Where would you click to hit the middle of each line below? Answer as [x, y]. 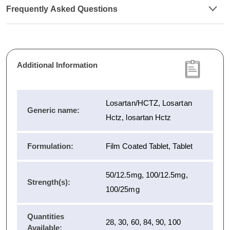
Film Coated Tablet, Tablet [149, 146]
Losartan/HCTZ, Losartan [149, 103]
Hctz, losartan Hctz [139, 117]
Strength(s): [49, 182]
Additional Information [57, 65]
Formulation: [50, 146]
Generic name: [53, 110]
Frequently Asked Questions [63, 9]
